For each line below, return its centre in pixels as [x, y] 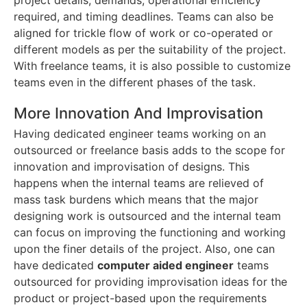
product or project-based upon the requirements [140, 298]
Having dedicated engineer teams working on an [140, 134]
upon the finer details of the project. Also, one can [144, 249]
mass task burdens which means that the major [136, 200]
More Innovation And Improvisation [138, 113]
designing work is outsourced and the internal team [147, 216]
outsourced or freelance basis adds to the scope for [149, 150]
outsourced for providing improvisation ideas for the [150, 282]
